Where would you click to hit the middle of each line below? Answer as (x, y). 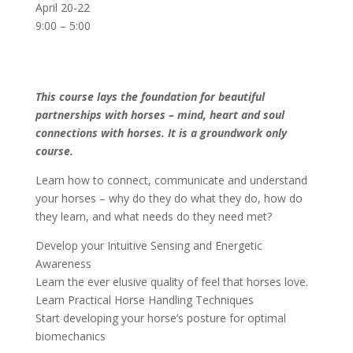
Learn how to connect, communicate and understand (171, 180)
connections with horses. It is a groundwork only (161, 133)
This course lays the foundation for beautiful (150, 97)
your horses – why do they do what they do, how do (169, 198)
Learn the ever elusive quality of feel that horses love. (171, 282)
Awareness (63, 264)
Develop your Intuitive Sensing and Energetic (149, 245)
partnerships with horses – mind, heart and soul (160, 115)
